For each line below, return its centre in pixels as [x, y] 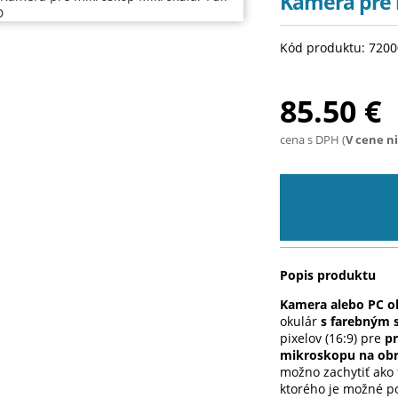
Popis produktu [328, 275]
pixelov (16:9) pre [333, 338]
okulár [301, 321]
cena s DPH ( [313, 139]
